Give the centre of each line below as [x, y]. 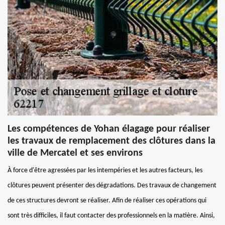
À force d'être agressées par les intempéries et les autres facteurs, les [105, 170]
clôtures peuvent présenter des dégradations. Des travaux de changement [112, 185]
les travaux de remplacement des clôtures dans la [111, 141]
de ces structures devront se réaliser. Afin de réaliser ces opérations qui [107, 200]
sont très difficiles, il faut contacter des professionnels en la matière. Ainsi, [111, 215]
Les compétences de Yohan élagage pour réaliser [109, 129]
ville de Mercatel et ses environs [75, 153]
